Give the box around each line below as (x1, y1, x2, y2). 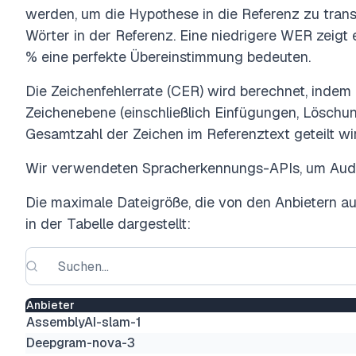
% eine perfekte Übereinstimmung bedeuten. (25, 48, 311, 66)
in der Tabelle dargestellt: (25, 215, 191, 233)
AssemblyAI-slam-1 (26, 314, 141, 331)
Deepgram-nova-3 (26, 335, 135, 351)
